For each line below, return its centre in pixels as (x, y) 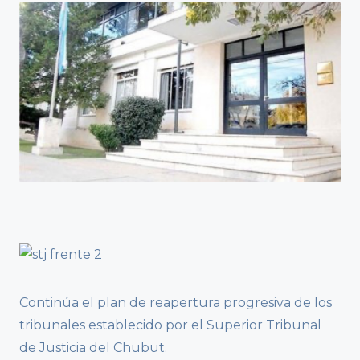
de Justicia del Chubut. (93, 348)
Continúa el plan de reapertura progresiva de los (176, 303)
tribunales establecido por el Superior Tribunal (170, 325)
